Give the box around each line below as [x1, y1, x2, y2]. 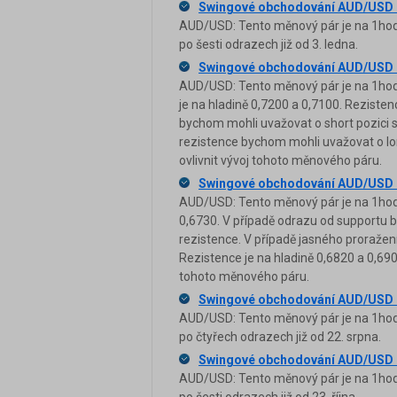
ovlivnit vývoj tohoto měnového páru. [179, 153, 382, 167]
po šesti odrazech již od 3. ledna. [179, 37, 358, 51]
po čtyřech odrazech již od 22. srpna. [179, 330, 381, 344]
